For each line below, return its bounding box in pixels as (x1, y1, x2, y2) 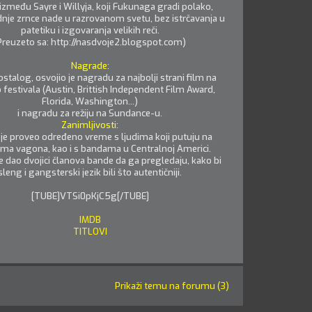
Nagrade (70, 60, 107, 72)
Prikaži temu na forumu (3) (115, 280, 229, 292)
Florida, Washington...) (42, 95, 138, 107)
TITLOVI (72, 226, 107, 237)
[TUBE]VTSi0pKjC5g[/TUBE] (31, 190, 149, 202)
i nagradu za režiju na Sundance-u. (17, 107, 162, 119)
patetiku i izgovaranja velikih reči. (20, 24, 159, 36)
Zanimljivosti (61, 119, 116, 131)
